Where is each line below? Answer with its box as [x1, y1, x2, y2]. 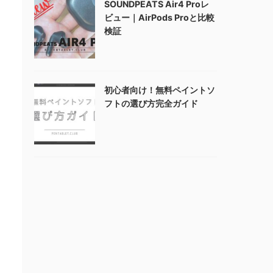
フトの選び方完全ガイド [104, 98, 198, 108]
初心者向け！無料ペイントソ [104, 85, 215, 95]
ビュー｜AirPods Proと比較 [104, 12, 214, 23]
